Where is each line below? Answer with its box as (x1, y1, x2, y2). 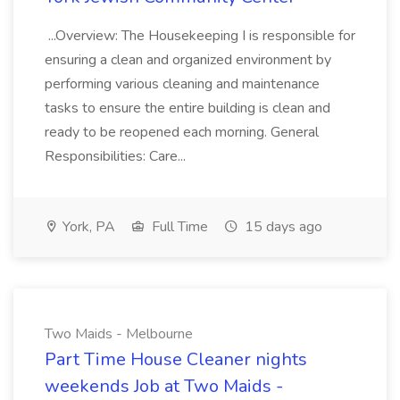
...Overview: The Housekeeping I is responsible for (45, 26, 355, 46)
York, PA (59, 217, 115, 237)
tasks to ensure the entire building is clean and (45, 98, 330, 118)
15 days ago (241, 217, 322, 237)
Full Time (148, 217, 208, 237)
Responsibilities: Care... (45, 146, 189, 166)
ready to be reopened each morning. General (45, 122, 319, 142)
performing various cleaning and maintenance (45, 74, 320, 94)
